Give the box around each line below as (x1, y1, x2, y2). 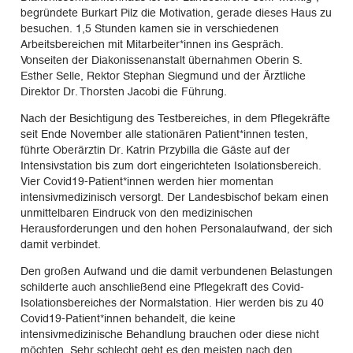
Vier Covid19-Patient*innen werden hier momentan (20, 174, 273, 188)
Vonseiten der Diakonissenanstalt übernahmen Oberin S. (20, 53, 302, 66)
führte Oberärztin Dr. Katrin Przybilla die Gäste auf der (20, 143, 290, 156)
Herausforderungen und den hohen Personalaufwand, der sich (20, 221, 333, 235)
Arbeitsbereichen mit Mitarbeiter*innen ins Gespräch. (20, 37, 284, 50)
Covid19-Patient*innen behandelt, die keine (20, 311, 236, 325)
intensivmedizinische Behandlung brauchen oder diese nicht (20, 327, 319, 340)
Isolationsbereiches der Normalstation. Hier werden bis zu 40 (20, 295, 324, 309)
